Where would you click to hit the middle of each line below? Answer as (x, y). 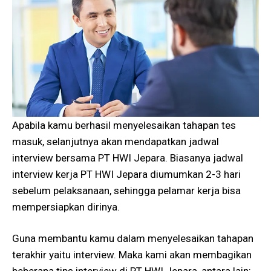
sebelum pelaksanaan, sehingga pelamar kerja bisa (126, 190)
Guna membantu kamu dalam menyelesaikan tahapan (133, 239)
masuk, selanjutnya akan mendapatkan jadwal (116, 141)
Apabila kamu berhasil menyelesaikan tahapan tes (124, 125)
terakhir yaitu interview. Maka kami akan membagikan (132, 255)
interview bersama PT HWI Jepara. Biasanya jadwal (128, 158)
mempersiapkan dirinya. (66, 207)
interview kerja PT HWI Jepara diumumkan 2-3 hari (126, 174)
